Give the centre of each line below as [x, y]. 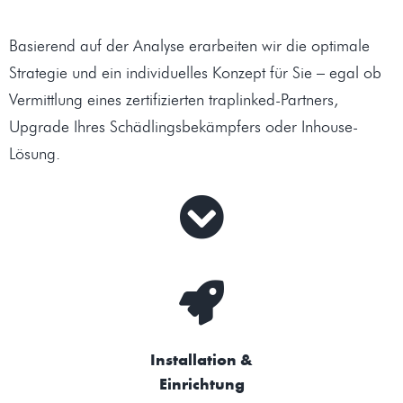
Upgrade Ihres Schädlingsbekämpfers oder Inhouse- [184, 127]
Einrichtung [201, 384]
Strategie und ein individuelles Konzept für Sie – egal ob [195, 73]
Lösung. [35, 154]
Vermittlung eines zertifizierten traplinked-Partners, [174, 100]
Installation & [201, 360]
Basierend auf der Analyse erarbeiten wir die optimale [189, 46]
